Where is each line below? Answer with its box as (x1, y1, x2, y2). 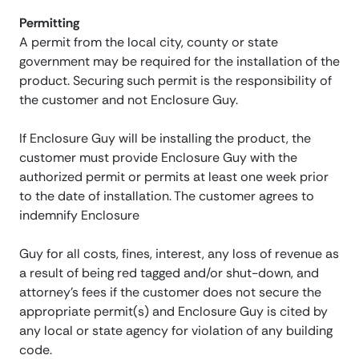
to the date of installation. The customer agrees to (19, 188, 314, 205)
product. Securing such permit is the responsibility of (19, 72, 332, 90)
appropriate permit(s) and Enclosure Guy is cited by (19, 303, 328, 321)
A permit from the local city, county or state (19, 34, 278, 51)
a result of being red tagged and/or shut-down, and (19, 264, 319, 282)
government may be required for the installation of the (19, 53, 340, 71)
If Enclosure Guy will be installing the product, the (19, 130, 311, 147)
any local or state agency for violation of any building (19, 322, 333, 340)
